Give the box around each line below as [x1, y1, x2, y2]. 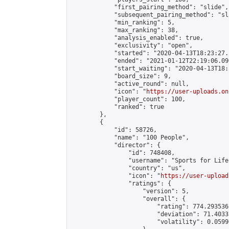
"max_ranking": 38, [71, 27, 178, 34]
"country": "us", [71, 165, 186, 172]
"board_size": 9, [71, 73, 171, 80]
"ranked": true [71, 103, 164, 110]
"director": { [71, 142, 161, 149]
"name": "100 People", [71, 134, 189, 141]
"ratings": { [71, 180, 171, 187]
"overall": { [71, 195, 186, 202]
